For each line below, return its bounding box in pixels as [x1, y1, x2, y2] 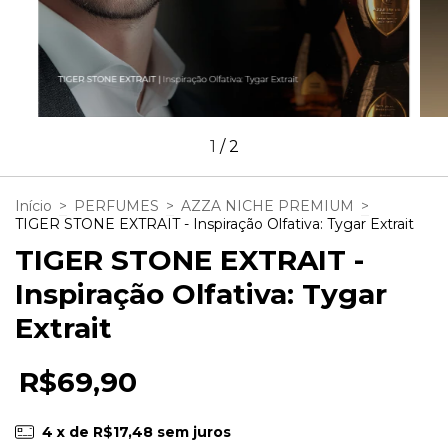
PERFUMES [74, 196, 159, 215]
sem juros [156, 422, 231, 441]
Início [15, 196, 52, 215]
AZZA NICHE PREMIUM [181, 196, 354, 215]
